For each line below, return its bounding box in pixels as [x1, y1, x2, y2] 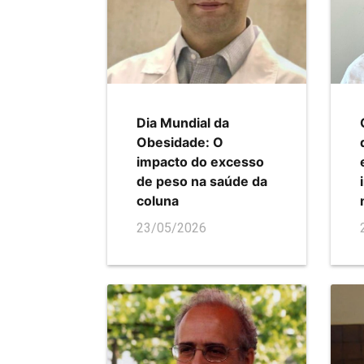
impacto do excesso [136, 154, 264, 171]
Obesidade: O [136, 134, 223, 151]
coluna [136, 193, 179, 210]
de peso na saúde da [136, 173, 267, 190]
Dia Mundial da [136, 115, 229, 132]
